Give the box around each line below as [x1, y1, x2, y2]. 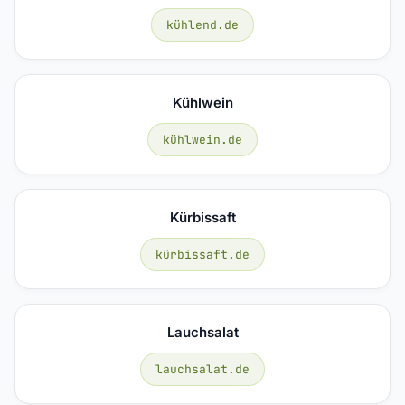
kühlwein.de [163, 131, 242, 147]
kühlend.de [166, 16, 239, 33]
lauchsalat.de [155, 361, 250, 377]
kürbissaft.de [155, 246, 250, 262]
